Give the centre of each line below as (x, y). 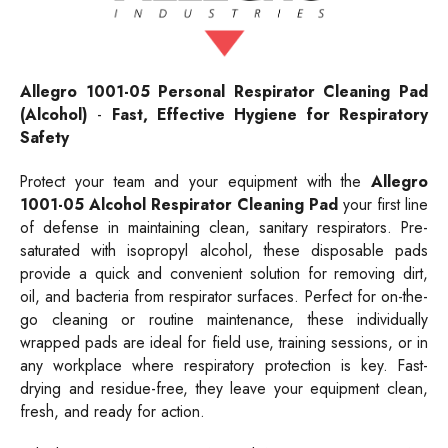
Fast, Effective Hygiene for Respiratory (265, 114)
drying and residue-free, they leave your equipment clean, (224, 388)
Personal (196, 91)
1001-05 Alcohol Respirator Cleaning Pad (181, 204)
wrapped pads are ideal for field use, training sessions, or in (224, 342)
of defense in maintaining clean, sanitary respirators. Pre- (224, 227)
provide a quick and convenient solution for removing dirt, (224, 273)
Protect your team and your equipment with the (195, 181)
